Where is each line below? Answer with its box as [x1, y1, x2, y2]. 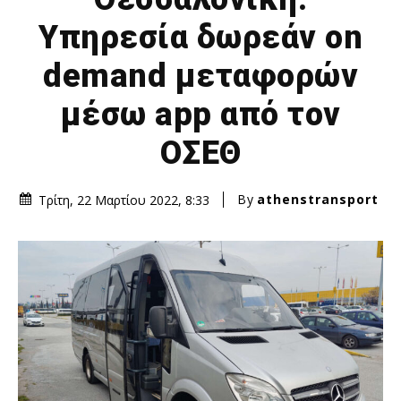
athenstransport [257, 191, 379, 209]
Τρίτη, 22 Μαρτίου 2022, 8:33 [38, 191, 209, 209]
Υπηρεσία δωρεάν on [38, 18, 363, 56]
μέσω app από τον [60, 95, 341, 133]
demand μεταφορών [43, 56, 358, 95]
